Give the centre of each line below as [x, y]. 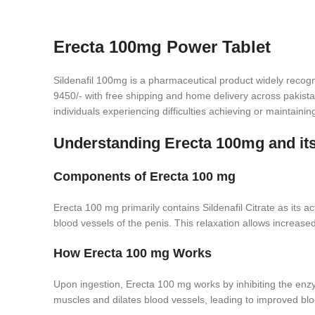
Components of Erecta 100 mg [144, 176]
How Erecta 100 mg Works [133, 253]
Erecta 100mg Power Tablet [162, 47]
